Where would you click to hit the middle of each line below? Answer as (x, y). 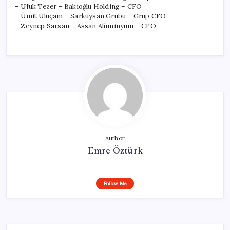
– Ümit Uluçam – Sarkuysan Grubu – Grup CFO (91, 16)
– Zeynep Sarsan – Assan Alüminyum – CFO (85, 26)
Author (115, 138)
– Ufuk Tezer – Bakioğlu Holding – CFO (79, 6)
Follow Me (115, 183)
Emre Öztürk (115, 150)
